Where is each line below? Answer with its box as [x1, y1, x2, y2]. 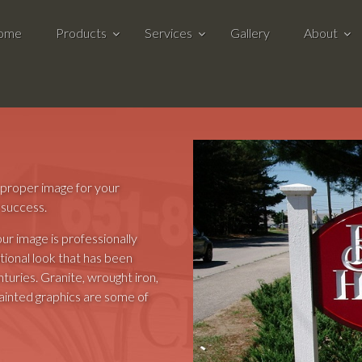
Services [145, 25, 192, 40]
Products [56, 25, 107, 40]
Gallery [230, 25, 270, 40]
